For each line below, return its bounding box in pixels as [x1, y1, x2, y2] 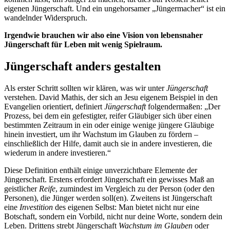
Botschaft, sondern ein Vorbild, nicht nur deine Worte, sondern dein [4, 212, 222, 221]
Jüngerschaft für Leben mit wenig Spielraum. [4, 40, 162, 49]
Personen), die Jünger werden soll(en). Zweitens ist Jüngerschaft [4, 193, 212, 202]
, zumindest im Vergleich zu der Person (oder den [55, 184, 215, 193]
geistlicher [4, 184, 39, 193]
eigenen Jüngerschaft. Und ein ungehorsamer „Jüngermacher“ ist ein [4, 4, 225, 13]
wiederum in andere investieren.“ [4, 148, 111, 157]
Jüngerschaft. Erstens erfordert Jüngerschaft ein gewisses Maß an [4, 175, 214, 184]
